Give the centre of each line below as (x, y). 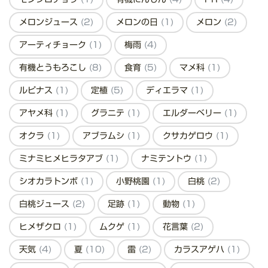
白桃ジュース (46, 204)
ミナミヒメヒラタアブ (63, 159)
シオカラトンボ (50, 182)
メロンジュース (50, 22)
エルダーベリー (194, 113)
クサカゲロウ (189, 136)
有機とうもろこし (54, 68)
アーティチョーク (54, 45)
